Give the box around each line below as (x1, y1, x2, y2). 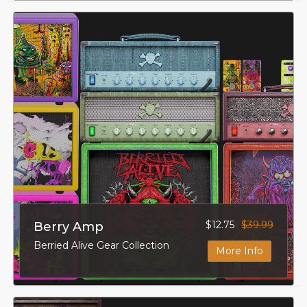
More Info (216, 244, 264, 257)
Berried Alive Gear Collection (33, 238, 169, 251)
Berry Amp (33, 219, 103, 234)
